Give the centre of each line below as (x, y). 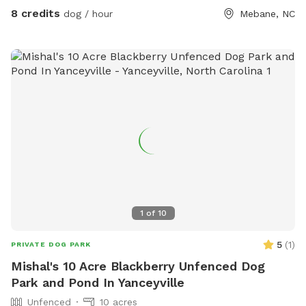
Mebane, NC (267, 13)
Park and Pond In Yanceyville (98, 282)
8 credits (36, 13)
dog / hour (86, 13)
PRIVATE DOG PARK (51, 244)
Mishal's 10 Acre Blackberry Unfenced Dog (138, 266)
